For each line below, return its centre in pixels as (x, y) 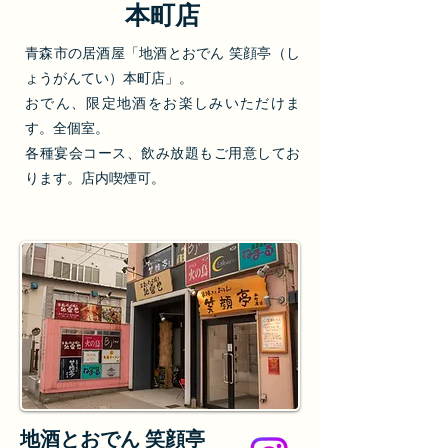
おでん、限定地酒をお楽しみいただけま (162, 103)
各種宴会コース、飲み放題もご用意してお (162, 153)
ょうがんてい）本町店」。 (109, 78)
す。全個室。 (67, 128)
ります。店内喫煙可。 (95, 178)
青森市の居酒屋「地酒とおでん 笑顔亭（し (162, 53)
